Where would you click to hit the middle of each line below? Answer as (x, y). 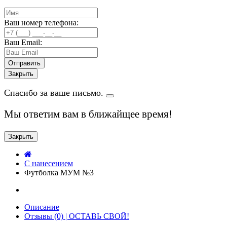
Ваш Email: (23, 42)
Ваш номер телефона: (41, 23)
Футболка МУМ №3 (59, 173)
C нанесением (49, 163)
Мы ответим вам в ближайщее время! (88, 114)
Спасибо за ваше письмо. (55, 93)
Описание (42, 207)
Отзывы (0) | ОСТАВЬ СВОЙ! (77, 216)
